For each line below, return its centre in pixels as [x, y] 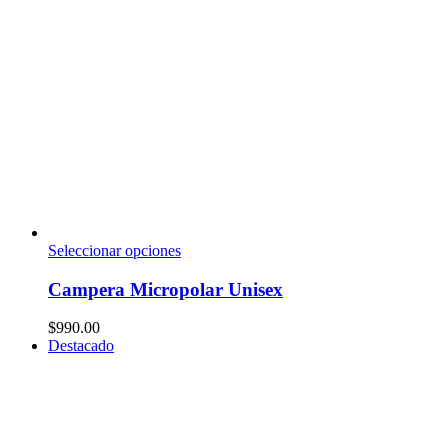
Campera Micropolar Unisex [165, 289]
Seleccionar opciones [114, 250]
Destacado [81, 346]
